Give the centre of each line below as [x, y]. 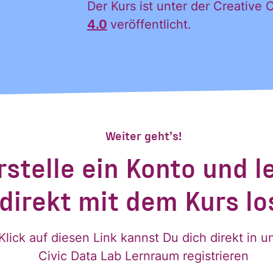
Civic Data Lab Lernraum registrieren [144, 256]
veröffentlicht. [151, 24]
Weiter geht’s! [144, 135]
